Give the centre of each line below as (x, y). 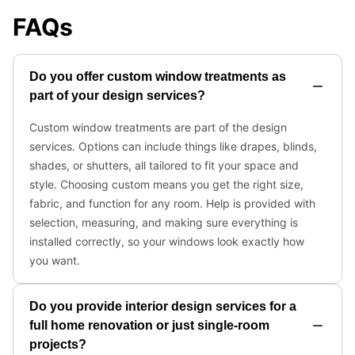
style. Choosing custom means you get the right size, (166, 184)
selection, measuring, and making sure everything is (164, 222)
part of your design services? (117, 95)
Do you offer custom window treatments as (158, 76)
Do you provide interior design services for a (163, 306)
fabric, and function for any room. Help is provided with (172, 203)
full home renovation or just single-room (149, 325)
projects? (58, 344)
